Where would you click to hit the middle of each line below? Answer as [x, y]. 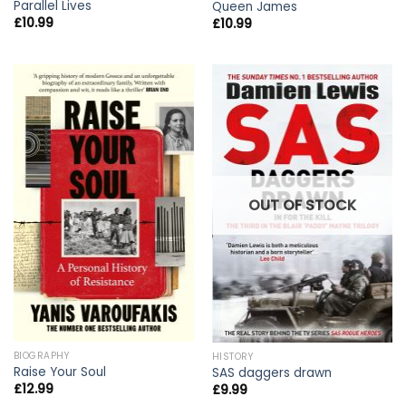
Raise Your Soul [59, 372]
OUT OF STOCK [302, 205]
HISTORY [233, 357]
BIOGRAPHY [42, 356]
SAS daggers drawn [271, 373]
